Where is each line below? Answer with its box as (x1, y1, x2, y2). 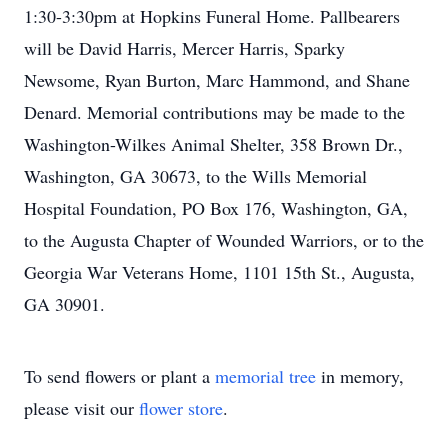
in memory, (316, 364, 404, 388)
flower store (139, 396, 223, 420)
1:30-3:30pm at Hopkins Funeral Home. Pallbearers (24, 4, 400, 28)
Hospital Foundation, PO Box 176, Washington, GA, (24, 196, 408, 220)
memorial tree (215, 364, 316, 388)
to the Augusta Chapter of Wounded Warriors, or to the (24, 228, 424, 252)
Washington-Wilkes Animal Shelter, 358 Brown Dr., (24, 132, 403, 156)
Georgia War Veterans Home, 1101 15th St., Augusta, (24, 260, 415, 284)
